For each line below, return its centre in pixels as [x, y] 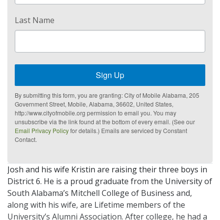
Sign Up [110, 75]
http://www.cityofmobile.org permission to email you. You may [96, 113]
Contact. [26, 139]
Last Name [35, 20]
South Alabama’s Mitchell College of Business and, [100, 193]
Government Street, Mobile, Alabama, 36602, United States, [94, 104]
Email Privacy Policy [42, 131]
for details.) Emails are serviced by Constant [128, 131]
